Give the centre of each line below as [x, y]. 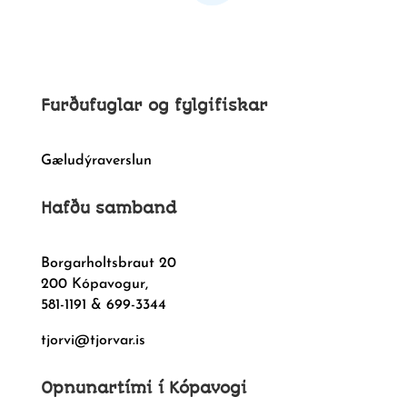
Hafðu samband [108, 208]
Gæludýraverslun [96, 160]
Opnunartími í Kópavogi [144, 387]
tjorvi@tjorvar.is [93, 340]
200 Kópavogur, [94, 284]
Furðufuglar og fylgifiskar [154, 105]
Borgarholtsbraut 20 [108, 263]
